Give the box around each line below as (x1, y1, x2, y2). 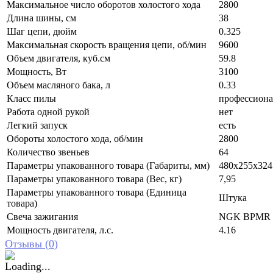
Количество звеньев (7, 147, 90, 158)
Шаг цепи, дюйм (7, 26, 77, 37)
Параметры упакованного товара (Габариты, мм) (7, 160, 210, 171)
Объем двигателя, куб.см (7, 53, 110, 64)
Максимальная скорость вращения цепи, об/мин (7, 40, 207, 51)
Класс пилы (7, 93, 56, 104)
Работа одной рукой (7, 107, 90, 118)
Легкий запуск (7, 120, 68, 131)
